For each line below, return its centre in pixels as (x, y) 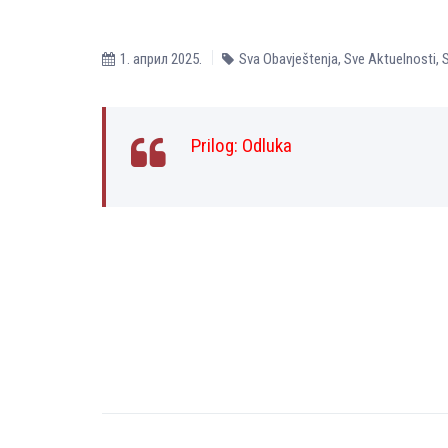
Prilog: (216, 145)
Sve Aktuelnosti (390, 59)
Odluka (267, 145)
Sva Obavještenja (288, 59)
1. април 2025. (161, 59)
